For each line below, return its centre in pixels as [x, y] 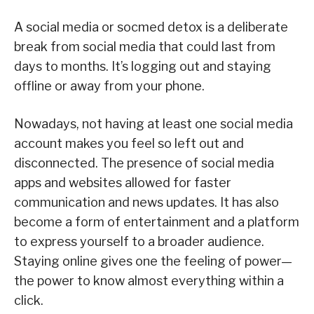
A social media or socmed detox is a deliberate [151, 27]
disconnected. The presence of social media [144, 163]
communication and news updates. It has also [146, 203]
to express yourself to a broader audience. [139, 242]
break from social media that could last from [145, 47]
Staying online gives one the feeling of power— [153, 261]
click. [29, 301]
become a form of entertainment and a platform [157, 222]
